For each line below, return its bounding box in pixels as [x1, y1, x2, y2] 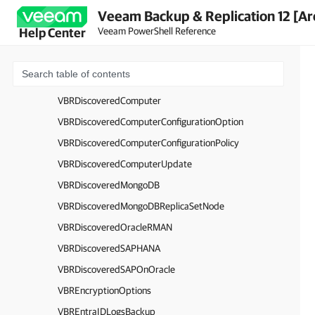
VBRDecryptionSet [58, 53, 133, 64]
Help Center [18, 25, 86, 40]
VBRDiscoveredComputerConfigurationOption [58, 116, 243, 127]
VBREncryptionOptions [58, 285, 151, 296]
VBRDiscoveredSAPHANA [58, 243, 160, 254]
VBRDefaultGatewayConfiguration [58, 32, 195, 43]
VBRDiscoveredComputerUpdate [58, 158, 192, 169]
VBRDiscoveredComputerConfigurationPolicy [58, 137, 239, 148]
